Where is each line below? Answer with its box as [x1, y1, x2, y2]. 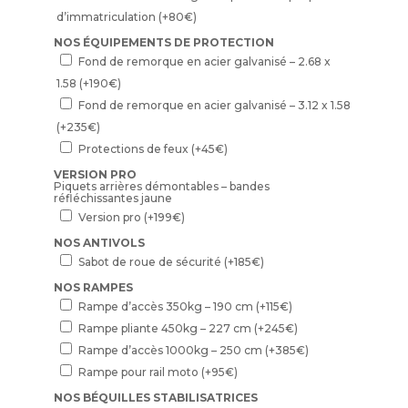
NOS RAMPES [53, 280, 133, 294]
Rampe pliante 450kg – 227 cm [77, 321, 254, 335]
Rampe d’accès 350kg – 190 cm [77, 299, 256, 313]
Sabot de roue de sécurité [77, 254, 224, 269]
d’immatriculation [56, 9, 158, 24]
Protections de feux [77, 141, 191, 156]
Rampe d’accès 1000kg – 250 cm [77, 342, 265, 357]
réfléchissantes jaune [53, 190, 172, 205]
